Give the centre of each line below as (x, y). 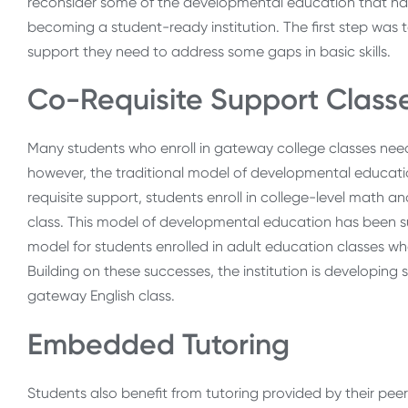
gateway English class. (101, 296)
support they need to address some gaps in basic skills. (211, 51)
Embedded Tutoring (158, 344)
